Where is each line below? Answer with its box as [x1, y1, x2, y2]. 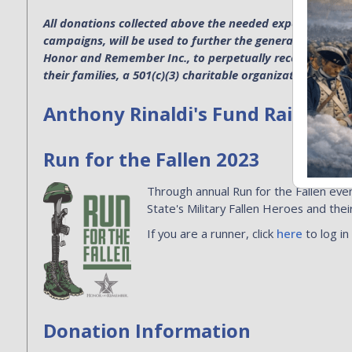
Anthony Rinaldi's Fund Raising [42, 100, 332, 126]
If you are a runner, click [147, 225, 277, 241]
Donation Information [42, 317, 251, 343]
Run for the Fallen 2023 [42, 145, 260, 172]
